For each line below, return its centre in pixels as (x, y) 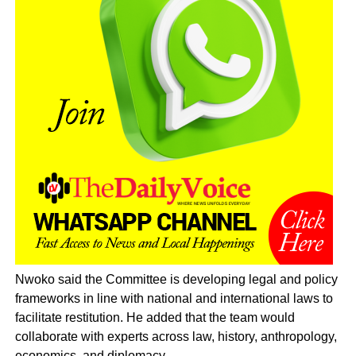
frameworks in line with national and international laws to (174, 299)
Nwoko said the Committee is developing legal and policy (176, 280)
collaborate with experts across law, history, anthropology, (176, 337)
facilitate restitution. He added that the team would (155, 318)
